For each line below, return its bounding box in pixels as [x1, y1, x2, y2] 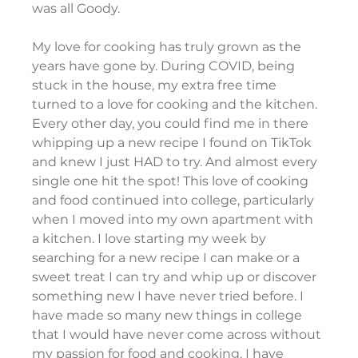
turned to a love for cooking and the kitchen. [32, 97, 321, 113]
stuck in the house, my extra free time [32, 78, 280, 93]
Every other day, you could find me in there [32, 116, 312, 132]
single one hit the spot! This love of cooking [32, 173, 312, 189]
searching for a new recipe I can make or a [32, 250, 304, 266]
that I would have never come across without [32, 327, 325, 343]
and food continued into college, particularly [32, 193, 318, 209]
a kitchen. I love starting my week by [32, 231, 270, 247]
